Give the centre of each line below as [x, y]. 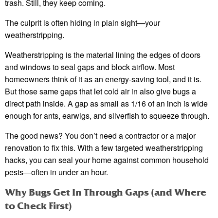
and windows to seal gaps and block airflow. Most [90, 67]
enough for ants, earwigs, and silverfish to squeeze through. [107, 116]
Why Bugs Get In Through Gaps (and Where [106, 193]
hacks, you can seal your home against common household [107, 160]
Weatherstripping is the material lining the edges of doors [103, 55]
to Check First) [38, 206]
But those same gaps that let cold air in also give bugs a [100, 91]
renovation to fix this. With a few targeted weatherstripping [104, 148]
